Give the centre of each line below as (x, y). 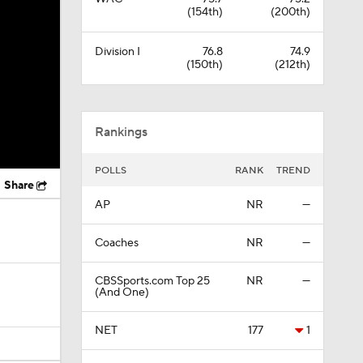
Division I (117, 52)
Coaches (116, 243)
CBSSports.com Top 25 (152, 281)
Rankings (121, 132)
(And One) (122, 293)
